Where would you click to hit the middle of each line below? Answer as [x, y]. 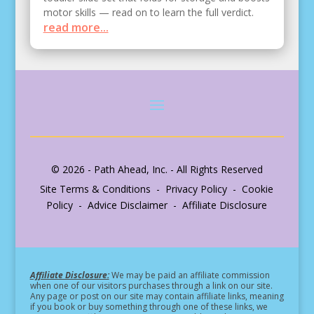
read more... [76, 28]
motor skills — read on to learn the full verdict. [148, 13]
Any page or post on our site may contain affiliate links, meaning [157, 296]
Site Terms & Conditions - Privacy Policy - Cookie [157, 189]
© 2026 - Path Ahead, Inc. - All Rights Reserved [157, 170]
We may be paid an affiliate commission [189, 275]
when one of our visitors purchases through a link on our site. [151, 286]
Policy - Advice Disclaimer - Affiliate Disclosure [157, 205]
